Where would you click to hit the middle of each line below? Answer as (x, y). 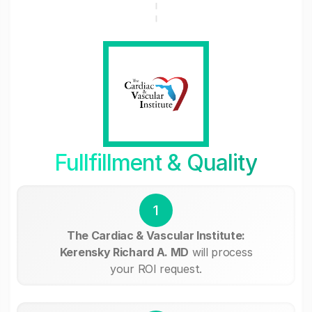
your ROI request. (156, 268)
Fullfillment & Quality (156, 162)
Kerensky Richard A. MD (124, 252)
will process (221, 252)
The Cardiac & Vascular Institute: (156, 235)
